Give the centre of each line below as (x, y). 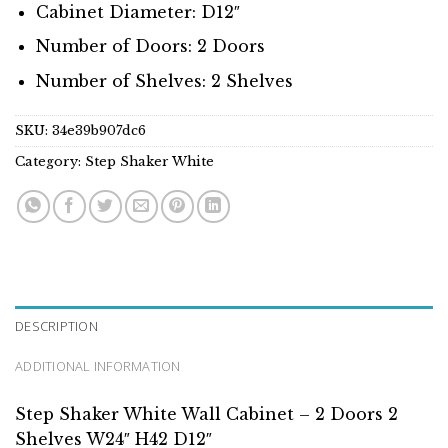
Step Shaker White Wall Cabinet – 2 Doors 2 (206, 413)
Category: (50, 161)
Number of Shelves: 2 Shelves (164, 81)
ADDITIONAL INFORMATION (98, 365)
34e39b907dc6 (99, 130)
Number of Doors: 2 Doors (150, 46)
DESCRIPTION (56, 325)
